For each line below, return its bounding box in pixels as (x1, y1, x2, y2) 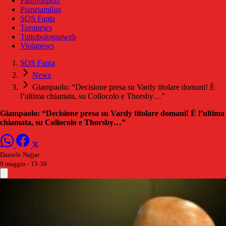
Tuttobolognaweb (20, 32, 76, 41)
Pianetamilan (20, 5, 61, 14)
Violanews (20, 41, 54, 50)
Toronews (20, 23, 52, 32)
